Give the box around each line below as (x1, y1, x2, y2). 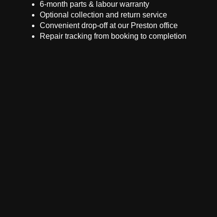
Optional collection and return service (40, 11, 167, 19)
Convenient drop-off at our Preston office (40, 21, 178, 30)
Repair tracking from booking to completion (40, 32, 186, 40)
